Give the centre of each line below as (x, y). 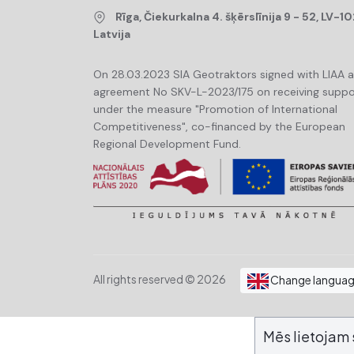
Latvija (112, 34)
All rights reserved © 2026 (160, 279)
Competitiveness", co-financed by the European (219, 126)
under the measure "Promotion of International (215, 109)
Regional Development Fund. (167, 144)
